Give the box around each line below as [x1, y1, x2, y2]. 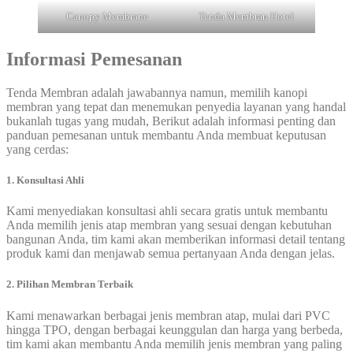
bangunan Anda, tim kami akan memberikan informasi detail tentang [6, 232, 345, 247]
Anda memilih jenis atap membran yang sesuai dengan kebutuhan [6, 218, 332, 232]
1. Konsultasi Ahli [6, 174, 84, 187]
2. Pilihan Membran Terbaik [6, 278, 133, 291]
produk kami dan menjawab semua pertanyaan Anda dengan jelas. [6, 247, 335, 261]
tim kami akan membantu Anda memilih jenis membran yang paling [6, 336, 342, 351]
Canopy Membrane [66, 10, 148, 23]
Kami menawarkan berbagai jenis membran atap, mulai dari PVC [6, 308, 330, 322]
